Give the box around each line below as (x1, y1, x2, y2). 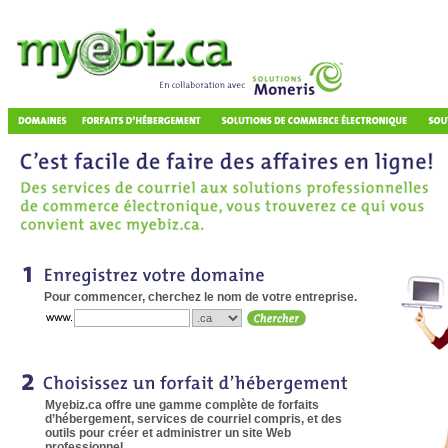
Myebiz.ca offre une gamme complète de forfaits (45, 398, 319, 412)
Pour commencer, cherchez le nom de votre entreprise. (44, 290, 357, 304)
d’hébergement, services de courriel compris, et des (45, 412, 342, 426)
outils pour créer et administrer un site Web (45, 426, 291, 440)
